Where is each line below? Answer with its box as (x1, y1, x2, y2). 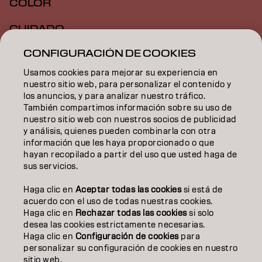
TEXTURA (9, 48, 64, 61)
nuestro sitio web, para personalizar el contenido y (23, 79, 232, 89)
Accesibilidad (91, 235, 147, 246)
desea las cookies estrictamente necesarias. (23, 219, 205, 230)
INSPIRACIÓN (9, 99, 87, 112)
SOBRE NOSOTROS (9, 151, 120, 164)
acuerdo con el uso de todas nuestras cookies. (23, 196, 213, 206)
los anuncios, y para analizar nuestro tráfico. (23, 91, 206, 101)
